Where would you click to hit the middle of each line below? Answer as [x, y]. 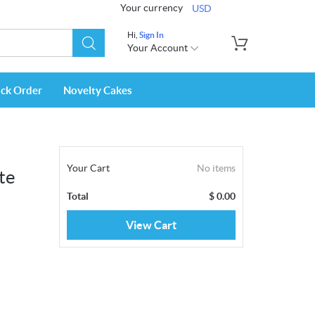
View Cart [151, 225]
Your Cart [88, 168]
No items [216, 168]
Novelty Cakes [98, 91]
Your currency [152, 7]
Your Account [159, 48]
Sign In [152, 35]
